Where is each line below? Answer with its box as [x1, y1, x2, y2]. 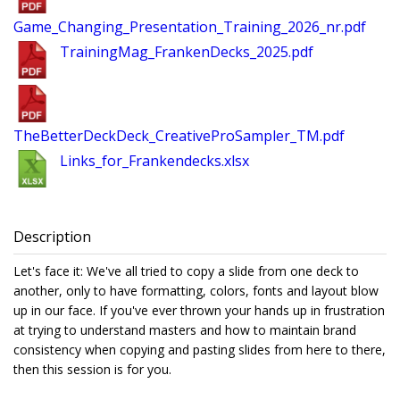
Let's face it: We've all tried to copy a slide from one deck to [13, 262, 359, 280]
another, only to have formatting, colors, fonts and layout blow [13, 282, 379, 300]
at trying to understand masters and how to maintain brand [13, 321, 356, 339]
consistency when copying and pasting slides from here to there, [13, 341, 386, 359]
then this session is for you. [13, 361, 175, 379]
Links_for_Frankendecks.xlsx [60, 151, 249, 171]
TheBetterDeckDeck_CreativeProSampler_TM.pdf [13, 126, 345, 146]
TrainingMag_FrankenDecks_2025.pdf [60, 42, 313, 62]
